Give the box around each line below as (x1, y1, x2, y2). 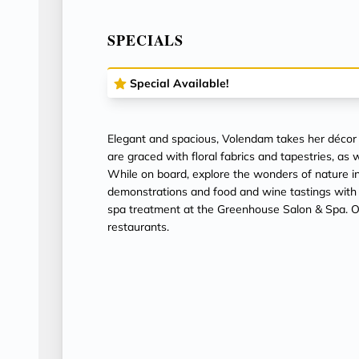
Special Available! (130, 76, 228, 91)
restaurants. (107, 220, 169, 234)
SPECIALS (107, 30, 184, 50)
